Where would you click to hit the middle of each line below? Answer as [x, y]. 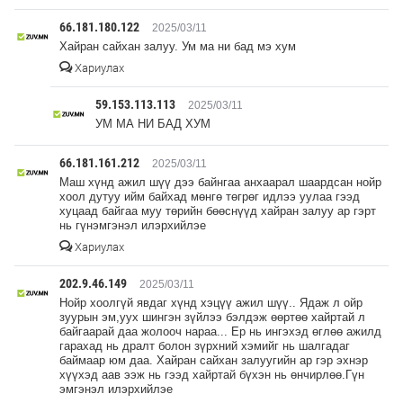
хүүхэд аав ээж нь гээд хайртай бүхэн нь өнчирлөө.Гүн [212, 374]
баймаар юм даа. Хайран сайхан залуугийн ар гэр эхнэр [214, 360]
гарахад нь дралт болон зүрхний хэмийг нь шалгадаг [205, 345]
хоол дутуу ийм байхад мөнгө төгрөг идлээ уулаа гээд [210, 196]
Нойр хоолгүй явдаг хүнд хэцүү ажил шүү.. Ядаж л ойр [211, 302]
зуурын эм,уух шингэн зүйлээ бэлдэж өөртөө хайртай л [212, 317]
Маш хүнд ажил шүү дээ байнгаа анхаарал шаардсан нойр [220, 182]
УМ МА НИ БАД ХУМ [153, 123]
